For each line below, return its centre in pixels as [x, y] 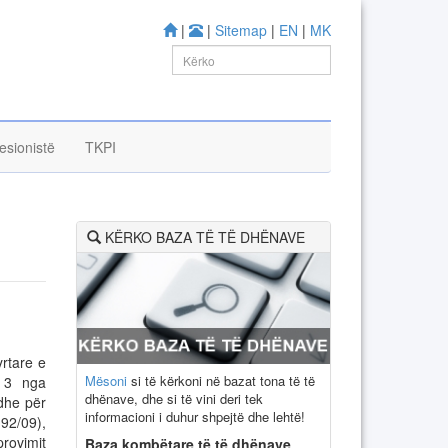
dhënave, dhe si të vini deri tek [174, 398]
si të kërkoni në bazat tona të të [221, 380]
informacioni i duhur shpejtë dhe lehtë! [195, 416]
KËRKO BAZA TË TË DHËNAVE [203, 237]
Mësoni [106, 380]
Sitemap [241, 30]
